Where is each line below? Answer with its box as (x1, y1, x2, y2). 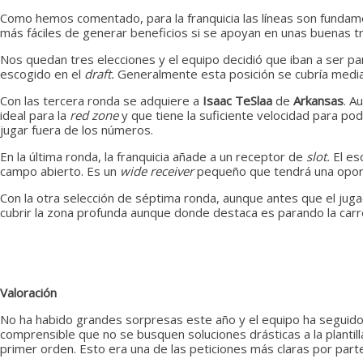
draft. (84, 65, 117, 82)
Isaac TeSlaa (203, 92, 275, 109)
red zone (70, 106, 122, 123)
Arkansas (293, 92, 344, 109)
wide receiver (120, 162, 197, 179)
